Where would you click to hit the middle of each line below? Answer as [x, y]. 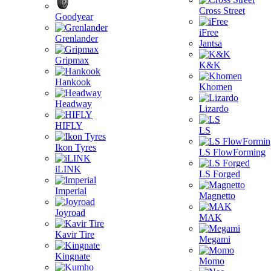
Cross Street [222, 11]
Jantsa [211, 43]
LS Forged [220, 174]
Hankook [73, 82]
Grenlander [77, 38]
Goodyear [74, 17]
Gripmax [72, 60]
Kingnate [73, 256]
